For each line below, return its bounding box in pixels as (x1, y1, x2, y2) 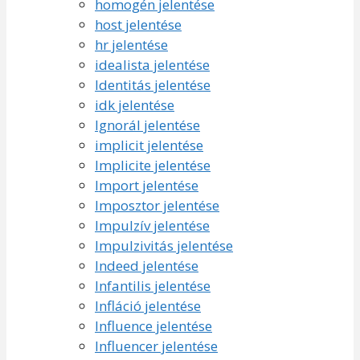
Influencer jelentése (95, 336, 218, 355)
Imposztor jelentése (95, 195, 219, 215)
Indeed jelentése (95, 256, 198, 275)
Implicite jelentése (95, 155, 211, 174)
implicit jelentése (95, 135, 203, 154)
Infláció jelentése (95, 296, 201, 315)
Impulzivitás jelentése (95, 235, 233, 255)
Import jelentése (95, 175, 198, 194)
